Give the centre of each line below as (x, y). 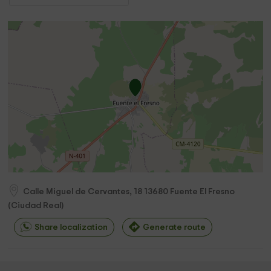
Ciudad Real (36, 206)
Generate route (175, 227)
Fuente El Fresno (203, 191)
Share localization (71, 227)
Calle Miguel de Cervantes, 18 (83, 191)
